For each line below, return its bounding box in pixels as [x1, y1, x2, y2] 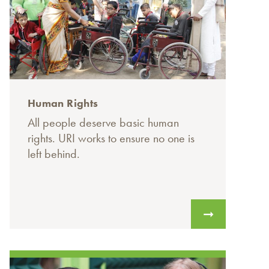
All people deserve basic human [28, 115, 179, 131]
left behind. [28, 146, 80, 162]
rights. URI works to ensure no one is [28, 130, 195, 147]
